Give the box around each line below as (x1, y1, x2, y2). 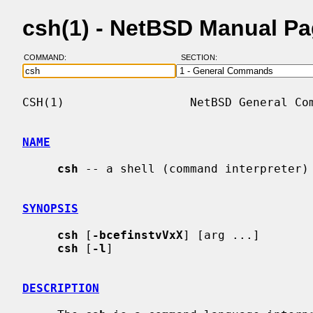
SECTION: (180, 53, 224, 62)
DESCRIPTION (22, 281, 99, 295)
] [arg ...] (183, 228, 260, 242)
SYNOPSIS (22, 201, 78, 215)
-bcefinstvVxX (92, 228, 183, 242)
